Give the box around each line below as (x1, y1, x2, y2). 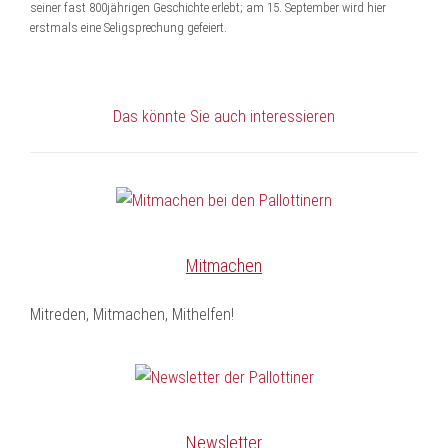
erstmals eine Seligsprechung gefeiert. (30, 20, 227, 35)
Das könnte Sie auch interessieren (113, 107, 335, 126)
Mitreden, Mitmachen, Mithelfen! (30, 305, 234, 324)
